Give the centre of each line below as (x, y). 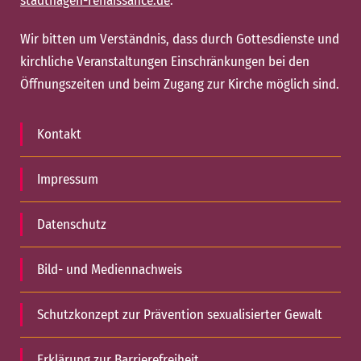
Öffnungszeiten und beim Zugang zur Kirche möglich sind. (180, 84)
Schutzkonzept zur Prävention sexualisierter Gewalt (180, 315)
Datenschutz (72, 224)
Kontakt (59, 134)
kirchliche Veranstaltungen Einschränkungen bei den (165, 62)
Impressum (68, 179)
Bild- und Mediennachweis (110, 270)
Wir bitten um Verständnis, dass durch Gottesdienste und (180, 39)
